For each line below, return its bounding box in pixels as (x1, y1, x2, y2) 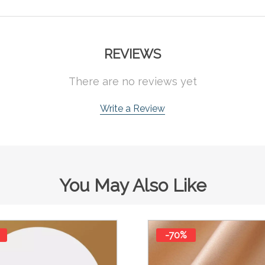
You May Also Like (59, 174, 206, 196)
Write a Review (100, 102, 165, 114)
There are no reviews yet (68, 75, 197, 88)
